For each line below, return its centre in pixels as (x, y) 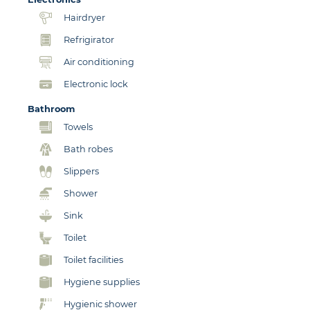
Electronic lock (96, 84)
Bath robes (88, 149)
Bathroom (51, 109)
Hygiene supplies (102, 282)
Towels (78, 127)
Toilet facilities (93, 259)
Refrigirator (89, 39)
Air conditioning (99, 62)
